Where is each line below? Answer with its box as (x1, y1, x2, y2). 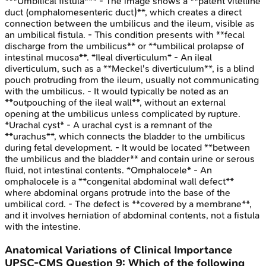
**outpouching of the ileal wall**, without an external (5, 97, 226, 109)
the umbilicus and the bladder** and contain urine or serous (5, 153, 255, 165)
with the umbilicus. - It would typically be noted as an (5, 85, 229, 97)
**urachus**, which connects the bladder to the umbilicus (5, 131, 245, 142)
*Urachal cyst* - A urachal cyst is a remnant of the (5, 119, 213, 131)
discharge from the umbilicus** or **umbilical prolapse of (5, 40, 244, 52)
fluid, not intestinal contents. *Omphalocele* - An (5, 164, 212, 176)
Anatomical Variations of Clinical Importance (5, 243, 232, 256)
